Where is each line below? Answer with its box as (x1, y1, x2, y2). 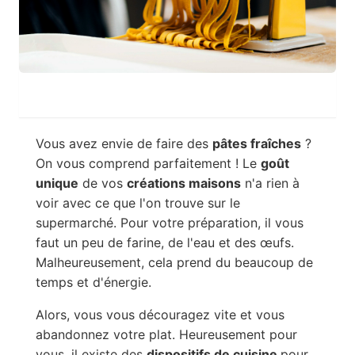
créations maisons (126, 175, 241, 192)
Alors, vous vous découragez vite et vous (35, 307, 284, 323)
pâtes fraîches (212, 136, 301, 152)
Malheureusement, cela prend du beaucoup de (35, 254, 313, 271)
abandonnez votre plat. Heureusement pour (35, 326, 297, 343)
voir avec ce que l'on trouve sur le (35, 195, 240, 212)
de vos (78, 175, 127, 192)
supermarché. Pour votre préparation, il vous (35, 215, 303, 231)
